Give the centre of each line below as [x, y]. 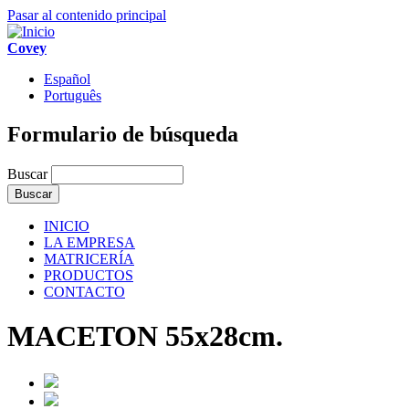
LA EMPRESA [89, 242]
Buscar [29, 173]
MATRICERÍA [89, 258]
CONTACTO [84, 291]
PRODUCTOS [89, 275]
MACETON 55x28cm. [145, 336]
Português [73, 95]
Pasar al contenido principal [87, 15]
